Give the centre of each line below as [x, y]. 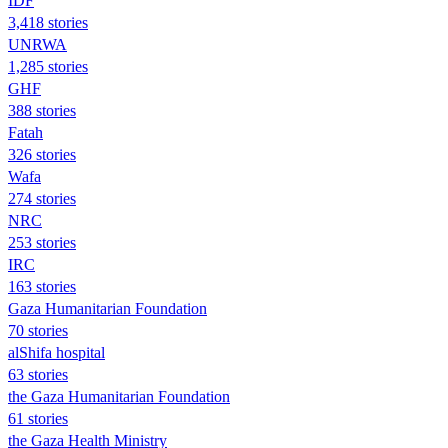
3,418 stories [48, 22]
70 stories [38, 330]
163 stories [42, 286]
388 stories [42, 110]
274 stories [42, 198]
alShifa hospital [56, 352]
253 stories [42, 242]
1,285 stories [48, 66]
